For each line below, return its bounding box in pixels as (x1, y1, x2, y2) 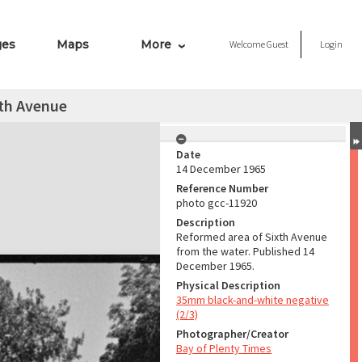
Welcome (229, 38, 267, 50)
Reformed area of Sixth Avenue (176, 229, 327, 244)
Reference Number (176, 181, 268, 196)
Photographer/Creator (176, 326, 288, 341)
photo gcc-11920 (176, 196, 257, 210)
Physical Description (176, 278, 280, 293)
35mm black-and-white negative (176, 293, 329, 307)
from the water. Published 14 (176, 244, 314, 259)
